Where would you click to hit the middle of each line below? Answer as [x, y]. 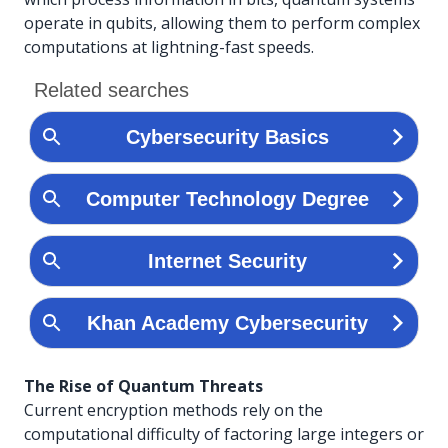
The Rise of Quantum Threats [143, 385]
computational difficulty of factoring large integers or [224, 433]
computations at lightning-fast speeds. [169, 46]
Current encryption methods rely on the [173, 409]
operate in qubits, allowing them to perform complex [222, 22]
